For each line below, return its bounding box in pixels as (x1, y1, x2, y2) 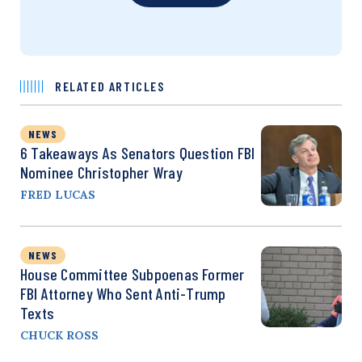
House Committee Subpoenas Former (20, 263, 245, 284)
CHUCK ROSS (20, 327, 99, 343)
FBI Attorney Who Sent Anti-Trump (20, 283, 226, 303)
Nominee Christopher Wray (20, 162, 183, 182)
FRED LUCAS (20, 187, 95, 202)
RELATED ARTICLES (55, 78, 165, 94)
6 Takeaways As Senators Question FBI (20, 142, 255, 162)
